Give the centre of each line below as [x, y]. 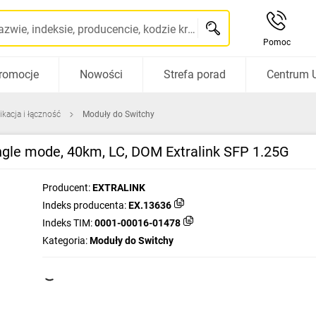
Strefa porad [194, 74]
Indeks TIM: [67, 223]
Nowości [101, 74]
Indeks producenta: [84, 205]
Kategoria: [65, 241]
